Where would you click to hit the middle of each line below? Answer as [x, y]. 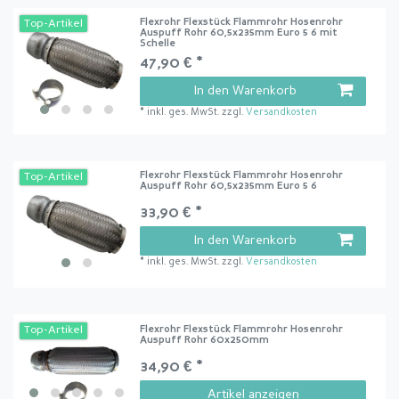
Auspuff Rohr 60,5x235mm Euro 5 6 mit [239, 33]
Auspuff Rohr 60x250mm [205, 340]
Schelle [158, 44]
